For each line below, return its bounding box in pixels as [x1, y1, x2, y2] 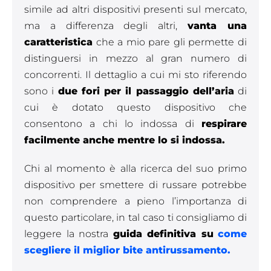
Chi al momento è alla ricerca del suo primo [24, 163, 247, 174]
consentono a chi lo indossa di [24, 118, 201, 129]
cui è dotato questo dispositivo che [24, 102, 247, 113]
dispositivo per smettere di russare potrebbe [24, 179, 247, 191]
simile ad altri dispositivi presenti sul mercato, [24, 4, 247, 15]
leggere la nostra [24, 228, 113, 240]
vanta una [188, 20, 247, 31]
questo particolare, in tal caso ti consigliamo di [24, 212, 247, 223]
